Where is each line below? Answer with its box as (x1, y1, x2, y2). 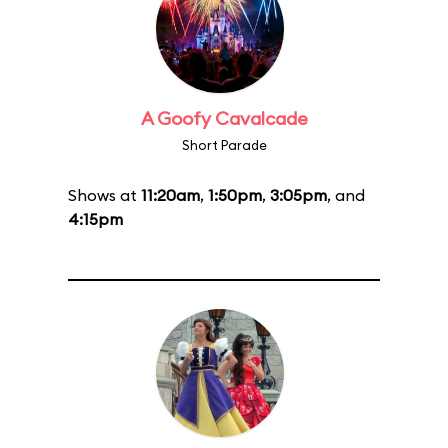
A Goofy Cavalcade (140, 107, 308, 130)
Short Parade (181, 137, 267, 153)
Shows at (68, 185, 141, 205)
